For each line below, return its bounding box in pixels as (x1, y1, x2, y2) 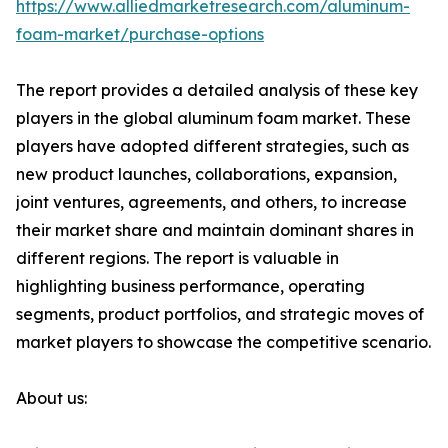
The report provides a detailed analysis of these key (16, 80, 418, 101)
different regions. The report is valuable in (16, 248, 339, 269)
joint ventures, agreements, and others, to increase (16, 192, 407, 213)
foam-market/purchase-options (16, 24, 264, 45)
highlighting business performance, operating (16, 276, 365, 297)
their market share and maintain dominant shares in (16, 220, 414, 241)
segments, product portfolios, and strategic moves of (16, 304, 424, 325)
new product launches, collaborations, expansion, (16, 164, 397, 185)
